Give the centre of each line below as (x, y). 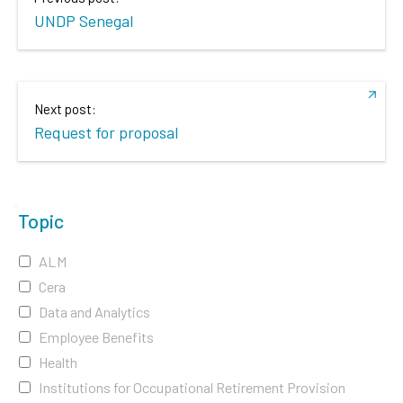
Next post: (65, 108)
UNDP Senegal (84, 20)
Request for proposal (106, 132)
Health (58, 362)
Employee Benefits (96, 336)
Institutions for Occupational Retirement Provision (192, 388)
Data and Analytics (94, 311)
